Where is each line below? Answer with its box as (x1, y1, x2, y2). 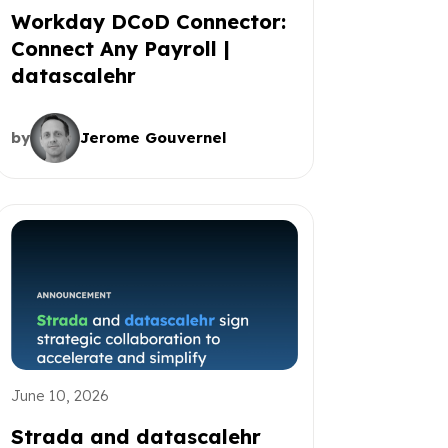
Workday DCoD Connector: (10, 8, 286, 34)
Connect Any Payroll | (10, 35, 230, 61)
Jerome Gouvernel (79, 127, 227, 147)
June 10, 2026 (10, 385, 109, 405)
